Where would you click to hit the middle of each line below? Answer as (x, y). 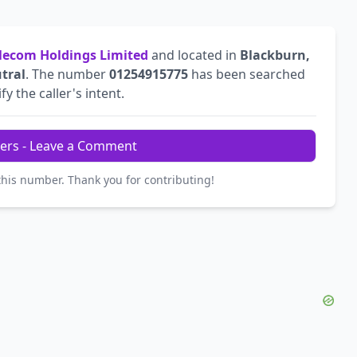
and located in (194, 55)
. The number (67, 75)
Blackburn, (275, 55)
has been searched (247, 75)
